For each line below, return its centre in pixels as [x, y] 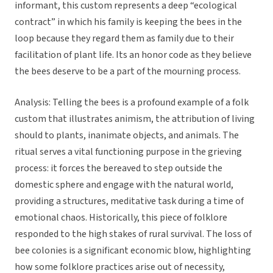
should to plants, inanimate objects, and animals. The [127, 136]
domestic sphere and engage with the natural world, [124, 185]
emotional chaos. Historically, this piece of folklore [121, 218]
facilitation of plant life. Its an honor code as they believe [133, 55]
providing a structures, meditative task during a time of [129, 201]
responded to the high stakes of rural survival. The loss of [133, 234]
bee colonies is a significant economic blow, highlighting [133, 251]
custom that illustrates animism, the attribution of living [135, 119]
